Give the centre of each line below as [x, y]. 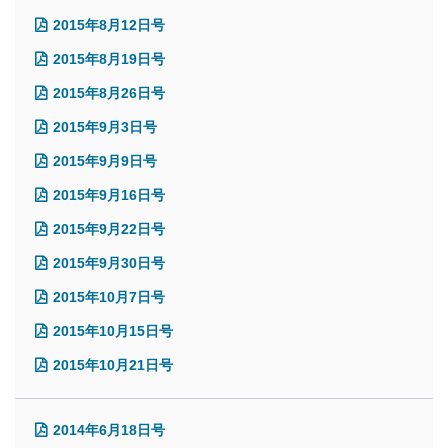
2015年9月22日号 [109, 228]
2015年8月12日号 [109, 24]
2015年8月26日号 [109, 92]
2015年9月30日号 [109, 262]
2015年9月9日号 [105, 160]
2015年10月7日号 [109, 296]
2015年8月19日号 [109, 58]
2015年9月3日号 [105, 126]
